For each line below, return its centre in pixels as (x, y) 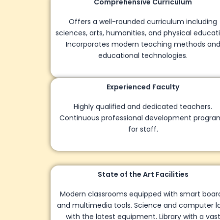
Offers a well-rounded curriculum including (110, 22)
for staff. (110, 129)
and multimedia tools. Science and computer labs (110, 205)
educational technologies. (110, 56)
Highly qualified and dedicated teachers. (110, 106)
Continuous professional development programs (110, 118)
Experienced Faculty (110, 87)
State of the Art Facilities (110, 174)
